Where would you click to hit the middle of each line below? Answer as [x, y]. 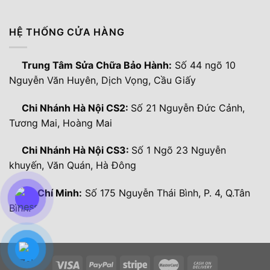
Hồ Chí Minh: [52, 193]
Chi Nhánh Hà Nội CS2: [76, 108]
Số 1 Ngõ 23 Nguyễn [179, 150]
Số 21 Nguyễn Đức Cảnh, [188, 108]
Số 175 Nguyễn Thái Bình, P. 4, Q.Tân [166, 193]
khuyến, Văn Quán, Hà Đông [73, 165]
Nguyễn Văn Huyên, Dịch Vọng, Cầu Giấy [102, 80]
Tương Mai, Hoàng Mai [61, 123]
